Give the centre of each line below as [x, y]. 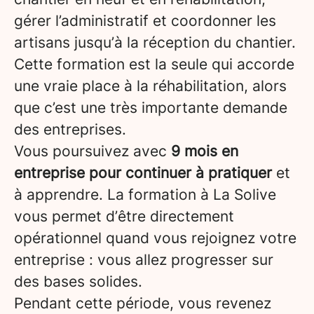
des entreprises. [70, 129]
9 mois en [205, 151]
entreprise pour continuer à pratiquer [143, 173]
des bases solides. [78, 281]
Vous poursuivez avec [93, 151]
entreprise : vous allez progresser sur [144, 260]
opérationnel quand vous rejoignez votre [155, 238]
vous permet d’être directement [124, 216]
